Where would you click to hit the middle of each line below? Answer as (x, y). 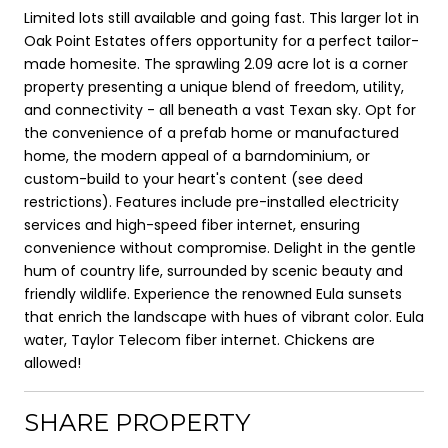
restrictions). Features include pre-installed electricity (211, 201)
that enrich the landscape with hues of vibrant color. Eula (224, 316)
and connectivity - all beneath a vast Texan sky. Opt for (220, 109)
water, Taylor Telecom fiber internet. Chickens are (199, 339)
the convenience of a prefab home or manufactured (211, 132)
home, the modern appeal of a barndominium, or (197, 155)
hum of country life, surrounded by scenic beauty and (213, 270)
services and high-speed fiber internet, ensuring (192, 224)
